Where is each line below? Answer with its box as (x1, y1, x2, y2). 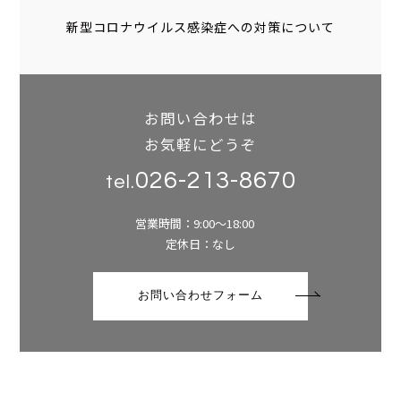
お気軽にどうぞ (144, 132, 257, 155)
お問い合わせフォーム (138, 289, 263, 303)
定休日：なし (166, 235, 235, 252)
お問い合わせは (144, 107, 257, 129)
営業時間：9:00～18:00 (135, 214, 266, 232)
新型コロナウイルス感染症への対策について (66, 17, 335, 36)
